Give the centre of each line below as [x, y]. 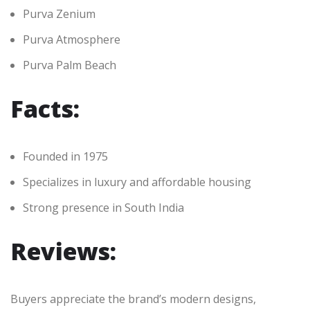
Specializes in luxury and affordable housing [137, 182]
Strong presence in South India [103, 208]
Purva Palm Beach [70, 65]
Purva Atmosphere [72, 40]
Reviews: [63, 252]
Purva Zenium [59, 14]
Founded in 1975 [65, 157]
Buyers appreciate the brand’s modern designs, [133, 299]
